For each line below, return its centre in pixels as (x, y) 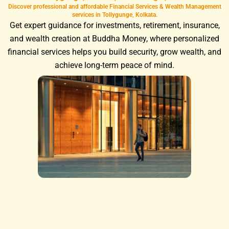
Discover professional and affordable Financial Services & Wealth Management (114, 6)
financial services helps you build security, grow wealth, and (114, 52)
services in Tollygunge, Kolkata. (114, 15)
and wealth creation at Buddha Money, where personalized (114, 39)
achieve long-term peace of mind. (114, 65)
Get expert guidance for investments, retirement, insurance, (114, 25)
